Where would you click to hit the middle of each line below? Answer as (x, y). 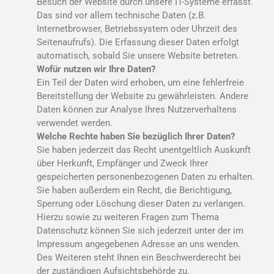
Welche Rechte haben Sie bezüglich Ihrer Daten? (136, 136)
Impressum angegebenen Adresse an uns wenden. (139, 244)
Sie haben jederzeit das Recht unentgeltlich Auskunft (144, 150)
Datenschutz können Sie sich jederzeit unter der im (140, 230)
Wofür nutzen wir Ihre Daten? (96, 69)
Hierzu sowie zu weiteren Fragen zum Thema (128, 217)
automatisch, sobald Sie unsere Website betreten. (138, 55)
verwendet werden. (75, 123)
